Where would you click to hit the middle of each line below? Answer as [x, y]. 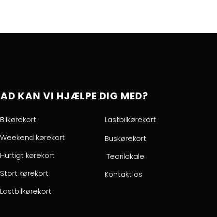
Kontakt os [123, 174]
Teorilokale [124, 156]
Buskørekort [125, 138]
